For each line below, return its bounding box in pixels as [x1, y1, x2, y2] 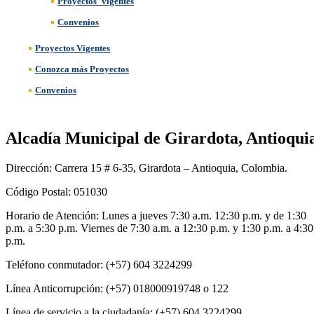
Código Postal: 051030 [6, 186, 107, 198]
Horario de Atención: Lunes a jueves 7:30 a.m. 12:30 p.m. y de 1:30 [6, 210, 306, 222]
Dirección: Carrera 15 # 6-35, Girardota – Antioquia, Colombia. [6, 162, 287, 175]
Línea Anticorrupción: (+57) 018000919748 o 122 [6, 282, 228, 295]
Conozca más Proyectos [35, 64, 129, 75]
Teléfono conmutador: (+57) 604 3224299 [6, 259, 192, 271]
